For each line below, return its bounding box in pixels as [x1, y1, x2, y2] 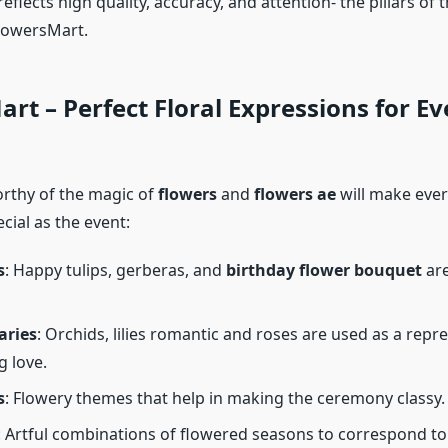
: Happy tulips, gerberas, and [4, 259, 226, 282]
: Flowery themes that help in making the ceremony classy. [4, 387, 445, 410]
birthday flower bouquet [225, 259, 422, 282]
